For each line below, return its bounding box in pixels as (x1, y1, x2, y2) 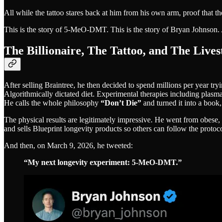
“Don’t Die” (101, 98, 141, 107)
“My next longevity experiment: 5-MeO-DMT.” (24, 158, 182, 166)
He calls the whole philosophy (4, 98, 101, 107)
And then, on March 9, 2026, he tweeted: (4, 141, 133, 150)
